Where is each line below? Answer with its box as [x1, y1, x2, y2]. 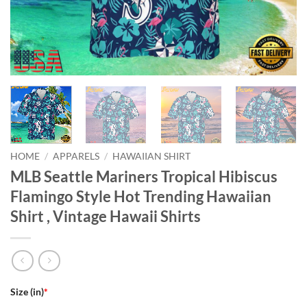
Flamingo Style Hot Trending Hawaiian [10, 186, 271, 206]
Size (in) [10, 286, 44, 298]
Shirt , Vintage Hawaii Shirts [10, 206, 201, 225]
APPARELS [53, 150, 100, 162]
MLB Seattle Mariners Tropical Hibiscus [10, 167, 278, 186]
